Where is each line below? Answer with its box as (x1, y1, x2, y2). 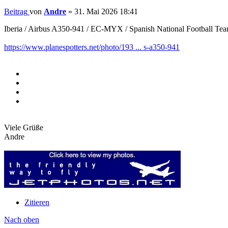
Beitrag (4, 7, 27, 16)
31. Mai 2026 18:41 (74, 7, 138, 16)
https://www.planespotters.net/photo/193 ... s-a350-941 (4, 43, 180, 52)
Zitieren (24, 198, 49, 207)
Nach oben (4, 215, 39, 224)
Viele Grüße (4, 123, 43, 132)
